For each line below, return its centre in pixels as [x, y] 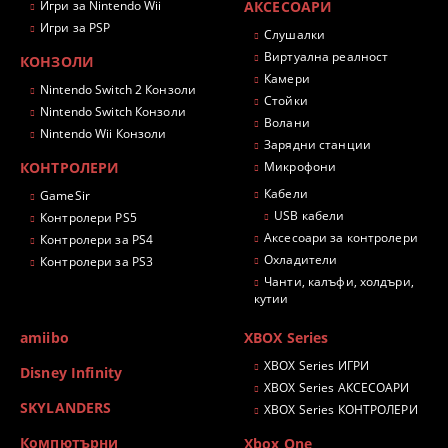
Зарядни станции [317, 145]
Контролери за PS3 [97, 262]
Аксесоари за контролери [341, 238]
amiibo [44, 338]
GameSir [65, 196]
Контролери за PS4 [97, 240]
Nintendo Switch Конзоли [113, 112]
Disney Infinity [71, 373]
